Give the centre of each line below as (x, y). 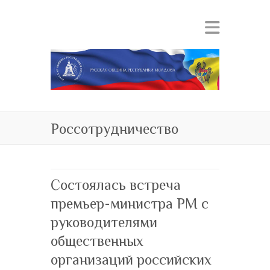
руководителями (104, 222)
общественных (97, 240)
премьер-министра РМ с (130, 203)
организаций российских (131, 259)
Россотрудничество (115, 128)
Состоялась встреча (116, 184)
